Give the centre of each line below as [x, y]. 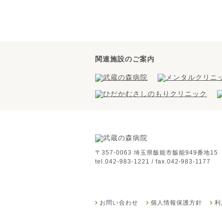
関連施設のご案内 [125, 59]
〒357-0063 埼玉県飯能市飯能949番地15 [157, 153]
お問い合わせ [119, 203]
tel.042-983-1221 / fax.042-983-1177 [153, 162]
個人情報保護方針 [176, 203]
